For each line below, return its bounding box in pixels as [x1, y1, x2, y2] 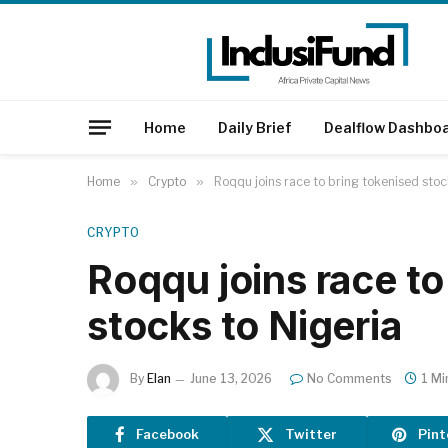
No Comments [307, 371, 392, 387]
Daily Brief [218, 118, 292, 136]
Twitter [285, 425, 337, 442]
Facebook [136, 425, 199, 442]
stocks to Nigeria [87, 302, 402, 349]
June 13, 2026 [190, 371, 272, 387]
